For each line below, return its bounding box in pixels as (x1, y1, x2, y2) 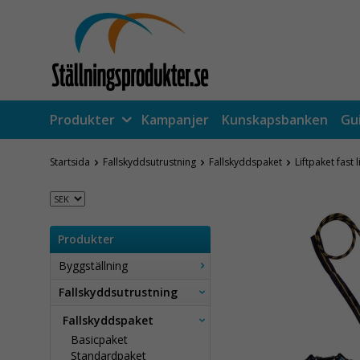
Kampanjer (141, 111, 209, 129)
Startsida (50, 155, 90, 169)
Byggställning (59, 258, 128, 273)
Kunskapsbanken (222, 111, 328, 129)
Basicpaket (71, 332, 128, 347)
